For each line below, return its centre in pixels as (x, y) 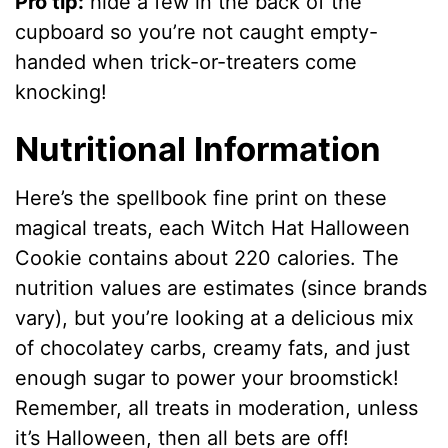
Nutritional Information (198, 148)
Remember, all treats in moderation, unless (217, 408)
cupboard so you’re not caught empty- (197, 31)
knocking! (61, 91)
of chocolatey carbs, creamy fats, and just (213, 348)
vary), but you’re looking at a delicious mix (215, 318)
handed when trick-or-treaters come (186, 61)
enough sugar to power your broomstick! (207, 378)
